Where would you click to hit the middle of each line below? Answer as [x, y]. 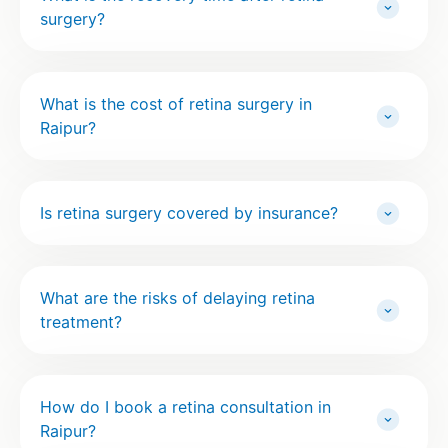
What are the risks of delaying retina [177, 298]
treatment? [81, 322]
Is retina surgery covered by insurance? [189, 213]
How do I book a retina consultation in [185, 407]
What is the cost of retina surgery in [176, 104]
